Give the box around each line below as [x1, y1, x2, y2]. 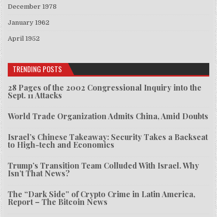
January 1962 [8, 19, 50, 27]
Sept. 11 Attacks [8, 90, 62, 101]
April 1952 [8, 35, 40, 43]
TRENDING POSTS [13, 63, 62, 75]
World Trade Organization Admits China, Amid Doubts [8, 111, 209, 122]
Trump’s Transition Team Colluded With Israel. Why [8, 160, 200, 171]
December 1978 [8, 3, 57, 11]
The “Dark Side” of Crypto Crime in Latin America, [8, 189, 196, 200]
